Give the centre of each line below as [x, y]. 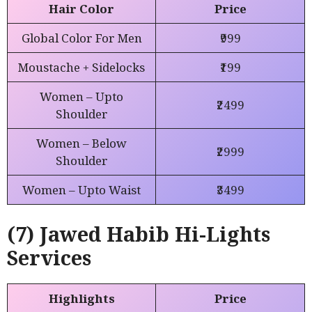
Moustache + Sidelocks [81, 67]
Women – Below [81, 143]
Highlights [81, 299]
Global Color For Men [81, 38]
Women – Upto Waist [81, 189]
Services [49, 258]
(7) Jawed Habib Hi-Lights [139, 234]
